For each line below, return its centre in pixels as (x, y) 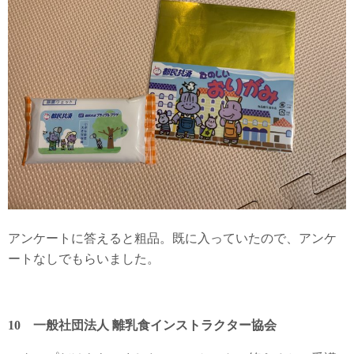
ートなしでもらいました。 (84, 259)
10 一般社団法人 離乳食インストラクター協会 (142, 325)
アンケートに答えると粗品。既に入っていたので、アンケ (172, 238)
